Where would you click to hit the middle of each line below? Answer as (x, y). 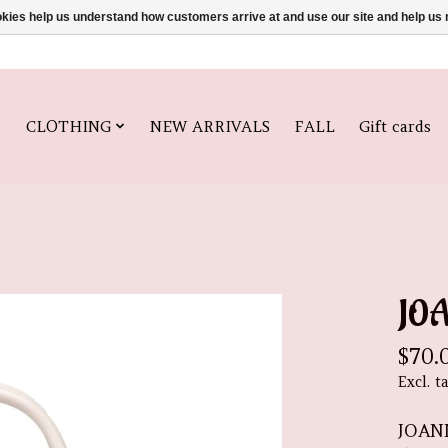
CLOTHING (69, 126)
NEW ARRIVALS (209, 126)
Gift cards (394, 126)
